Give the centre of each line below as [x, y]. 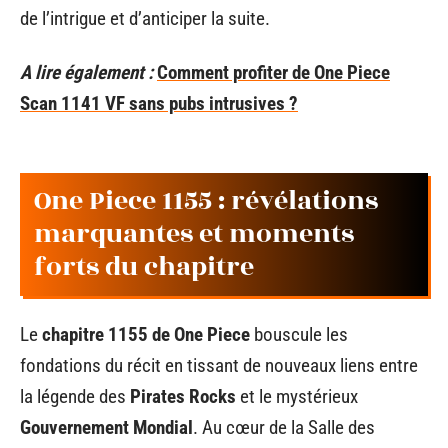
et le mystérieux [297, 396]
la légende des [75, 396]
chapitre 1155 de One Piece [146, 334]
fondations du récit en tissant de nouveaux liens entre [219, 365]
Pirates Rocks [183, 396]
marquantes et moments [194, 234]
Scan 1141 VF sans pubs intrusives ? [159, 103]
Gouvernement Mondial [106, 427]
